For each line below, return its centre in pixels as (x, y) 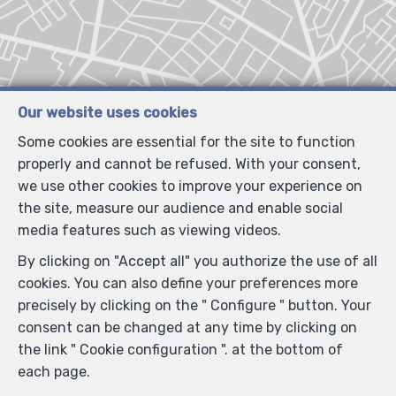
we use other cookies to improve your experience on (190, 186)
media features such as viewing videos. (149, 230)
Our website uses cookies (107, 113)
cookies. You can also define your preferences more (188, 283)
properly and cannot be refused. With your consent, (189, 164)
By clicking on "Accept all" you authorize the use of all (198, 261)
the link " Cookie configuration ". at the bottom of (180, 350)
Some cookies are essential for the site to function (187, 142)
